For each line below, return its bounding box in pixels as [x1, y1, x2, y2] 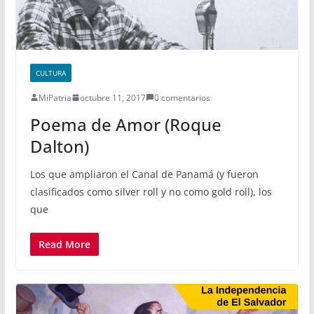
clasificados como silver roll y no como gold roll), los [29, 184, 272, 198]
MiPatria [38, 91, 71, 104]
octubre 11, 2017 [79, 91, 146, 104]
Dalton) [29, 134, 89, 158]
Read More [38, 237, 90, 251]
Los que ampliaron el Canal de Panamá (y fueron [29, 167, 259, 181]
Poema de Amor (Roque [29, 112, 221, 136]
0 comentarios [153, 91, 210, 104]
